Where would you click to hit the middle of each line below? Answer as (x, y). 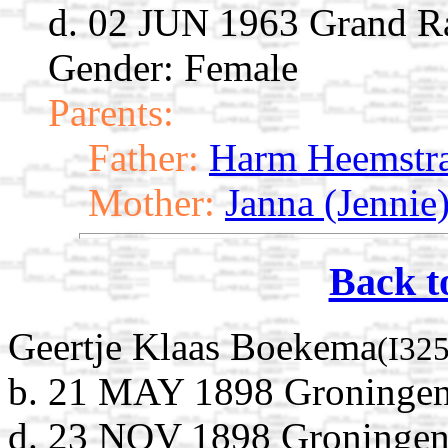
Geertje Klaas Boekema (192, 346)
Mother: (151, 203)
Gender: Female (173, 68)
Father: (143, 158)
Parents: (111, 113)
